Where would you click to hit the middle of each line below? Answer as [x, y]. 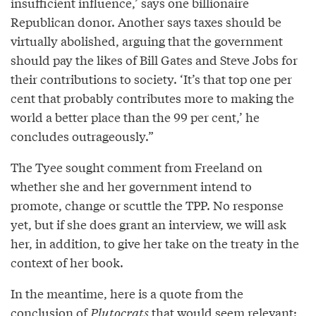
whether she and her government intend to [131, 186]
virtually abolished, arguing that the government [147, 40]
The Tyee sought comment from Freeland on [136, 166]
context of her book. [67, 262]
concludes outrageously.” [82, 135]
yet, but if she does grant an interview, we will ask [148, 224]
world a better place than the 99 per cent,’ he [135, 116]
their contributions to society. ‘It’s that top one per [151, 78]
